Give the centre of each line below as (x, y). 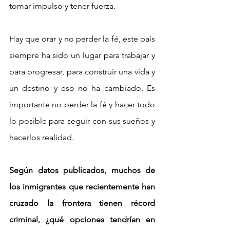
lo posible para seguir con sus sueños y (82, 121)
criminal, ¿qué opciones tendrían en (82, 219)
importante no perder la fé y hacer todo (82, 104)
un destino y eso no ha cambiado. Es (82, 88)
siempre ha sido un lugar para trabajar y (82, 55)
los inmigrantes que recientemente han (82, 186)
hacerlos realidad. (42, 137)
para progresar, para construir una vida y (82, 71)
